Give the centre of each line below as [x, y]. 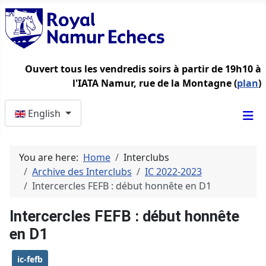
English [45, 113]
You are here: [51, 158]
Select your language [51, 106]
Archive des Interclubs [82, 172]
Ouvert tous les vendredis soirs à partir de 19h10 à [143, 69]
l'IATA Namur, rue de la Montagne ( [155, 83]
